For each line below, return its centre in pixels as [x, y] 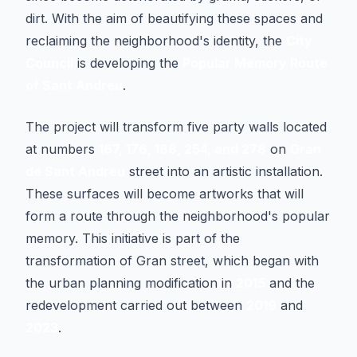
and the [290, 283]
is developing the [128, 63]
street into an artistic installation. [224, 171]
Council [49, 63]
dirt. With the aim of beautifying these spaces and [174, 18]
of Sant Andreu [74, 85]
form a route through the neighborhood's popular [178, 216]
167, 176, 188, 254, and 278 [182, 149]
